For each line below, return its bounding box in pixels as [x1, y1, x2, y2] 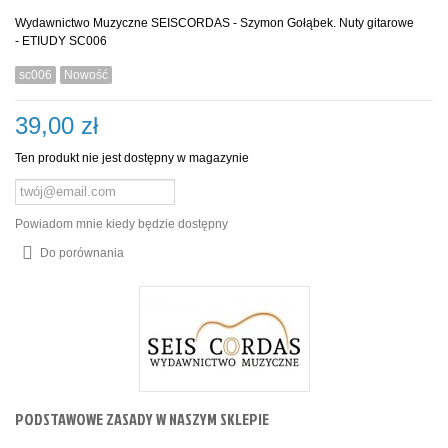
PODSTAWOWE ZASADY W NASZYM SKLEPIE [15, 407, 269, 430]
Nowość [64, 67, 108, 82]
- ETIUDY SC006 [15, 33, 107, 48]
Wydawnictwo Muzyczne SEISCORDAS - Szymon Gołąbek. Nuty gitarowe [15, 15, 414, 30]
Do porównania [40, 245, 125, 260]
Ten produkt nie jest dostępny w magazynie [15, 150, 249, 165]
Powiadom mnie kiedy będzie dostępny [15, 216, 228, 231]
